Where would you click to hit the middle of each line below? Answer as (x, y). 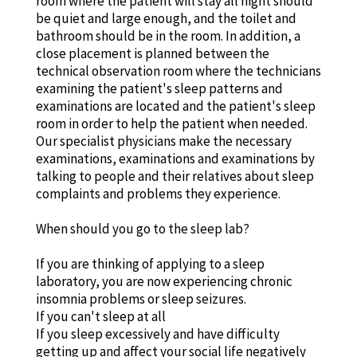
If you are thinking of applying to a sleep (150, 263)
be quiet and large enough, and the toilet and (166, 18)
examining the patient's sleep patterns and (159, 88)
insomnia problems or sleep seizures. (141, 298)
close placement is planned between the (152, 53)
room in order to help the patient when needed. (171, 123)
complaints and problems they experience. (158, 193)
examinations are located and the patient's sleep (175, 106)
